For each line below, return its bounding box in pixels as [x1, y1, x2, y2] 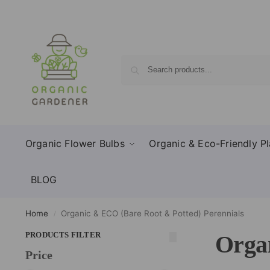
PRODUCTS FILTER [25, 230, 101, 239]
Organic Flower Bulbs [25, 137, 125, 149]
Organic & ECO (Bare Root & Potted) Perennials [61, 209, 245, 218]
